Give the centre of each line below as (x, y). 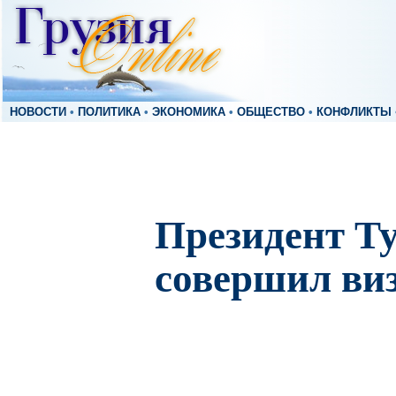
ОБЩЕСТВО (271, 112)
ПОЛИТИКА (109, 112)
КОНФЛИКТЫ (354, 112)
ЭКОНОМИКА (189, 112)
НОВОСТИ (38, 112)
